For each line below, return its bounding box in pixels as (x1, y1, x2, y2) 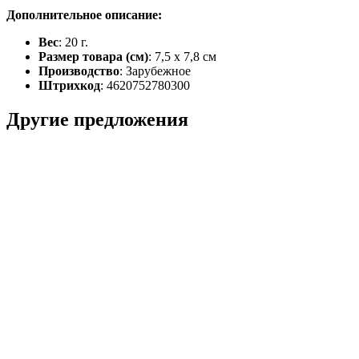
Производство (38, 63, 119, 78)
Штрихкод (38, 78, 100, 92)
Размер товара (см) (38, 49, 148, 63)
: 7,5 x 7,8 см (148, 49, 216, 63)
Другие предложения (6, 108, 188, 130)
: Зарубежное (119, 63, 191, 78)
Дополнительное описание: (6, 7, 162, 22)
